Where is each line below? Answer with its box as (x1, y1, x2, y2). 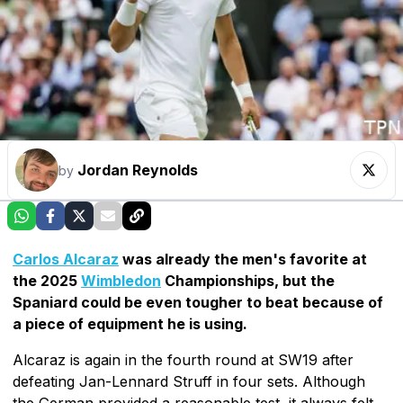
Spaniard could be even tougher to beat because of (13, 292, 383, 311)
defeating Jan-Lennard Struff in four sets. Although (13, 372, 365, 390)
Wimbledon (81, 271, 161, 290)
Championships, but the (161, 271, 335, 290)
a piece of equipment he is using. (13, 314, 247, 333)
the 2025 (13, 271, 81, 290)
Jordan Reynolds (77, 160, 198, 179)
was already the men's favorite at (119, 249, 367, 268)
